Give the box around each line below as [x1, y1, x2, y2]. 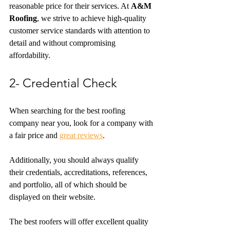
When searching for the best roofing [9, 106, 127, 115]
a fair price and [9, 131, 60, 140]
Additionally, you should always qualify [9, 156, 141, 164]
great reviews [60, 131, 103, 140]
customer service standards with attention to [9, 26, 152, 35]
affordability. [9, 51, 50, 60]
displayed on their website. [9, 193, 98, 201]
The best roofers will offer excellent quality [9, 217, 150, 226]
